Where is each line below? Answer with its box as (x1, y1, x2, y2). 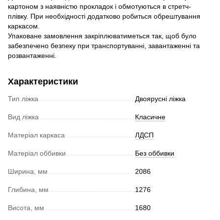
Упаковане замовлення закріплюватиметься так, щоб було (8, 31, 196, 40)
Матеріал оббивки (8, 149, 66, 157)
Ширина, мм (8, 167, 48, 175)
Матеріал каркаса (8, 131, 65, 139)
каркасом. (8, 22, 40, 30)
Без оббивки (135, 149, 174, 157)
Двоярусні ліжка (135, 94, 186, 103)
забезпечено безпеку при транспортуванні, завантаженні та (8, 41, 200, 50)
